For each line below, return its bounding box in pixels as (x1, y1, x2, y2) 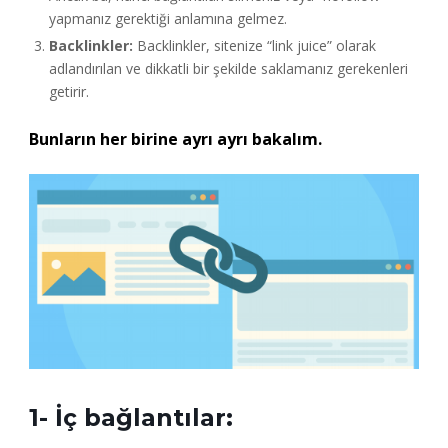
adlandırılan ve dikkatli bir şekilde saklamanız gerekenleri (48, 58, 408, 78)
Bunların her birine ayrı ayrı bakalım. (28, 127, 322, 150)
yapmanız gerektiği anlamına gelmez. (48, 8, 287, 28)
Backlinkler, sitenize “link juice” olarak (132, 35, 376, 55)
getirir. (48, 81, 89, 101)
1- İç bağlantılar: (28, 402, 233, 432)
